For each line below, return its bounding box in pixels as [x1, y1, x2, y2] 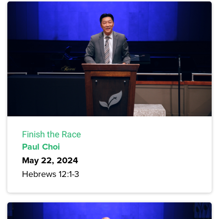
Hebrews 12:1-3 [22, 167, 79, 180]
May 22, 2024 [22, 153, 78, 167]
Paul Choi [22, 140, 60, 153]
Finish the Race [22, 129, 81, 139]
